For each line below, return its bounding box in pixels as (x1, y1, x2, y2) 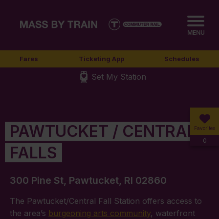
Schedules (164, 55, 199, 63)
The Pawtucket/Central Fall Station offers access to (10, 196, 202, 206)
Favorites (194, 125, 215, 131)
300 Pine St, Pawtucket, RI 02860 (10, 174, 167, 186)
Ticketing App (78, 55, 124, 63)
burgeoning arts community (48, 208, 151, 218)
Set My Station (91, 72, 146, 82)
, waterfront (151, 208, 195, 218)
